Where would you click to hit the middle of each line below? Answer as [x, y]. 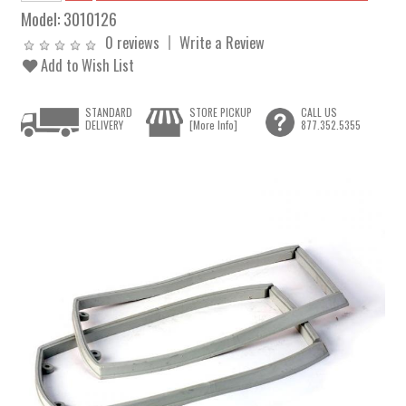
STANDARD [109, 112]
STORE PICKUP [220, 112]
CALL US [319, 112]
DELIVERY [105, 125]
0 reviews [133, 42]
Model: [43, 19]
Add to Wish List [86, 65]
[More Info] [213, 125]
